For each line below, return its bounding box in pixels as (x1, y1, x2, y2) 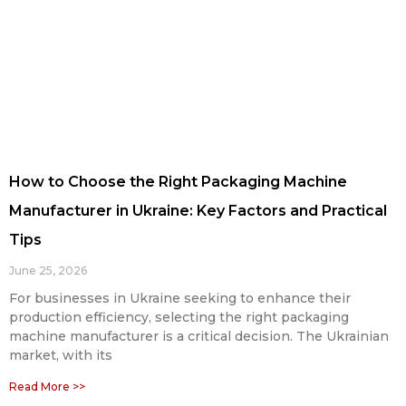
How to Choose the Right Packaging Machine (9, 173, 347, 191)
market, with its (9, 347, 112, 364)
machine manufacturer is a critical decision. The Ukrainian (9, 328, 389, 345)
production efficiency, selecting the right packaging (9, 309, 349, 326)
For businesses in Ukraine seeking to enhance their (9, 290, 351, 307)
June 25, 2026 (9, 264, 87, 278)
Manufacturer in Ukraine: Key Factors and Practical (9, 202, 387, 220)
